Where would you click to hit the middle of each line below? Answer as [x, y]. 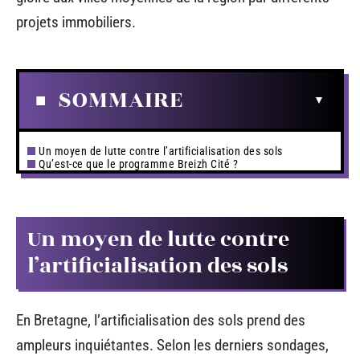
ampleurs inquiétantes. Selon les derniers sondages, [172, 345]
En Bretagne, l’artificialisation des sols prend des [161, 320]
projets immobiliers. [76, 22]
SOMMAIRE [121, 100]
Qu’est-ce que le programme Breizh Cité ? [138, 164]
